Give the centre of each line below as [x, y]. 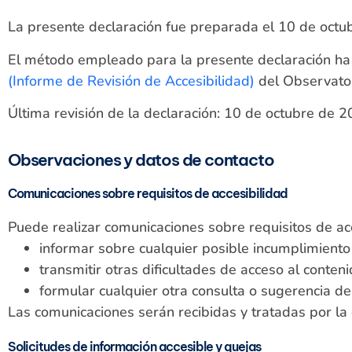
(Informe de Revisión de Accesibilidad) [131, 81]
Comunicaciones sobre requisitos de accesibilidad [148, 194]
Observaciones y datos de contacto [141, 160]
